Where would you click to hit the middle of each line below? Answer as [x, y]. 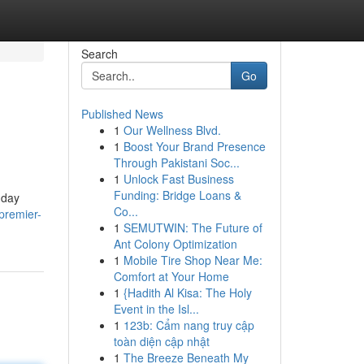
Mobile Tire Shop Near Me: [193, 260]
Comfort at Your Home [171, 276]
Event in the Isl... [156, 309]
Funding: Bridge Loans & [177, 195]
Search [99, 54]
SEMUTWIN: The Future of [193, 227]
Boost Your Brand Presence [194, 146]
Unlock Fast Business [178, 179]
